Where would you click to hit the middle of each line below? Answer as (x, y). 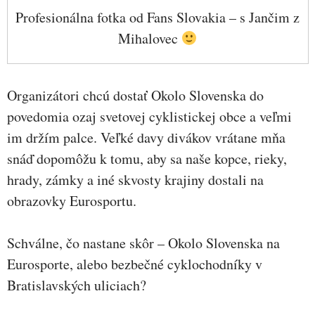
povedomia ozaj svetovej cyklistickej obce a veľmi (149, 117)
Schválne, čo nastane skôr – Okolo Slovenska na (143, 243)
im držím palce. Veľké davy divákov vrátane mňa (146, 138)
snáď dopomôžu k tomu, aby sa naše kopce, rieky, (147, 159)
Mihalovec (149, 38)
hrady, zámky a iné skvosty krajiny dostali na (135, 180)
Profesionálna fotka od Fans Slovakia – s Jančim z (158, 17)
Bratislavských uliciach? (77, 285)
